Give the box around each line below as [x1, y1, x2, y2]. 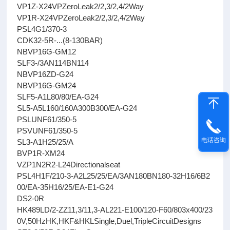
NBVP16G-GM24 [17, 81, 76, 90]
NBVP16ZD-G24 [17, 70, 74, 79]
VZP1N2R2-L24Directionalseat [17, 160, 121, 169]
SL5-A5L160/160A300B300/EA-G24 [17, 104, 138, 112]
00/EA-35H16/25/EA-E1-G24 [17, 183, 114, 191]
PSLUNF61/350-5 [17, 115, 77, 124]
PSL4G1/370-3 [17, 25, 67, 33]
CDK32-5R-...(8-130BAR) [17, 36, 103, 45]
